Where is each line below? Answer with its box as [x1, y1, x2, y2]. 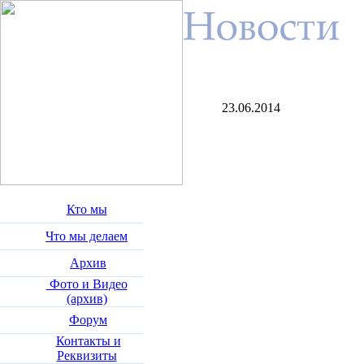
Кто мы [66, 202, 107, 216]
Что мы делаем [45, 229, 128, 243]
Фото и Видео [45, 277, 128, 291]
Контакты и [55, 334, 121, 348]
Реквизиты [56, 349, 117, 362]
